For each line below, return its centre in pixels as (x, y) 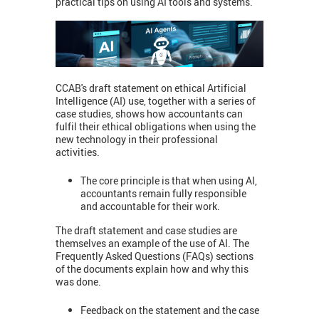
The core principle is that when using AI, (169, 181)
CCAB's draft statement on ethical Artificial (151, 88)
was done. (78, 281)
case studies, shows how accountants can (149, 113)
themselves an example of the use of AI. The (152, 243)
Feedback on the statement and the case (170, 310)
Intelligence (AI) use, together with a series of (156, 100)
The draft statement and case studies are (146, 230)
